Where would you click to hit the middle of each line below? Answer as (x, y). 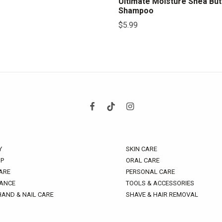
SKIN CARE (141, 149)
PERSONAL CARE (150, 172)
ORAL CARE (143, 160)
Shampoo (136, 11)
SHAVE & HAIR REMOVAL (162, 194)
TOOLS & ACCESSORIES (160, 183)
